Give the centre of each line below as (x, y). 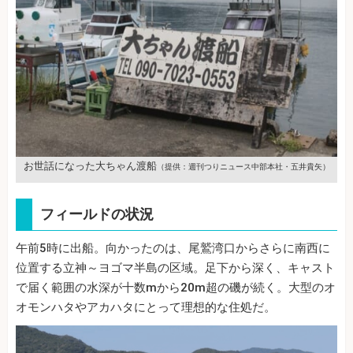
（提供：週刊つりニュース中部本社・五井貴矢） (243, 166)
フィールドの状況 (97, 214)
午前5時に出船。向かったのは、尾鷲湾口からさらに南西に (173, 248)
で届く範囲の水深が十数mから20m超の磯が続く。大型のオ (176, 287)
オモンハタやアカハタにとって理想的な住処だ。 (146, 307)
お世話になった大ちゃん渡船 (90, 165)
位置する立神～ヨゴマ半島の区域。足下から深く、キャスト (175, 268)
